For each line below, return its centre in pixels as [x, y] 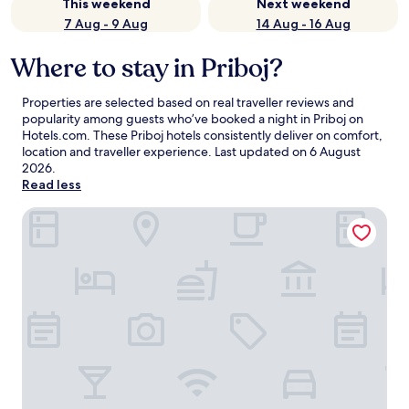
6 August [335, 152]
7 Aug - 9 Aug [106, 24]
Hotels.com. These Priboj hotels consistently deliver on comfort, [202, 135]
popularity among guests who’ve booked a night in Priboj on [193, 119]
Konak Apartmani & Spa [99, 216]
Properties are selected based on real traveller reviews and [188, 102]
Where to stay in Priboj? [147, 68]
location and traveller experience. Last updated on [166, 152]
